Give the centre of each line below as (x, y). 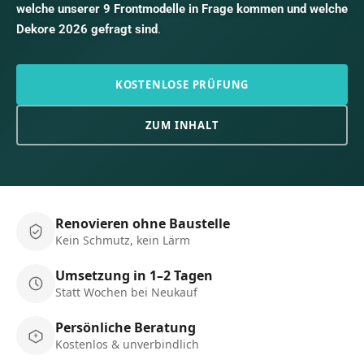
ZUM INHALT (182, 125)
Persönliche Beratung (126, 327)
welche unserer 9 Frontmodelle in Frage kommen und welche (182, 9)
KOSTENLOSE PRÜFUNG (182, 84)
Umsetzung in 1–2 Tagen (134, 275)
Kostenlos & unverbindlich (127, 344)
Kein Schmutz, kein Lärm (123, 240)
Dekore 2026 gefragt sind (87, 29)
